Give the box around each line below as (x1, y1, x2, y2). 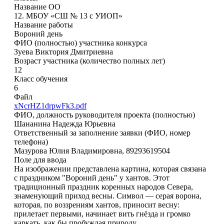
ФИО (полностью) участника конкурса (14, 38, 147, 47)
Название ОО (14, 2, 60, 11)
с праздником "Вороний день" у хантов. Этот (14, 173, 169, 182)
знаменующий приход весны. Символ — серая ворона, (14, 191, 201, 200)
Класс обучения (14, 74, 67, 83)
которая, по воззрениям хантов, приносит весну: (14, 200, 179, 209)
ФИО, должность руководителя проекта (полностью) (14, 110, 195, 119)
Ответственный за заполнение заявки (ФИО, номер (14, 128, 190, 137)
